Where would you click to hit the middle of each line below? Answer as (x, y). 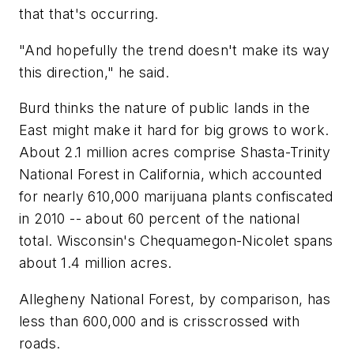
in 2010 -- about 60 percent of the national (160, 219)
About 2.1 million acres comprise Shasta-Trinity (175, 153)
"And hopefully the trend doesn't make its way (174, 50)
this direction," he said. (94, 72)
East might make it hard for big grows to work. (174, 130)
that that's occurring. (89, 14)
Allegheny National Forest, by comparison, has (175, 299)
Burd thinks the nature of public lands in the (164, 108)
